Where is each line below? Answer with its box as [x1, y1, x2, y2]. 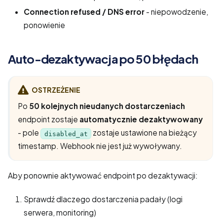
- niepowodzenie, [145, 6, 208, 16]
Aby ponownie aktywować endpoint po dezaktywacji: [8, 170, 198, 180]
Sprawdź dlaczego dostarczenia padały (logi [24, 194, 183, 204]
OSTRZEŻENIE [31, 85, 80, 94]
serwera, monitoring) [24, 208, 96, 218]
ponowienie [24, 20, 65, 30]
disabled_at [44, 130, 88, 138]
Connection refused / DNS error [24, 6, 145, 16]
